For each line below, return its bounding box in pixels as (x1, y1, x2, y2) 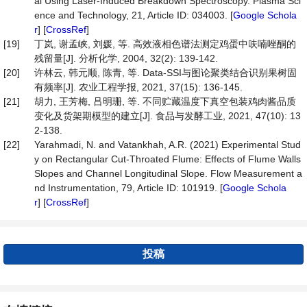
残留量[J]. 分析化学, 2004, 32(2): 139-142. (34, 53, 218, 64)
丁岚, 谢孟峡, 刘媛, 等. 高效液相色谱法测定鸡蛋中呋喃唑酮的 (34, 38, 296, 49)
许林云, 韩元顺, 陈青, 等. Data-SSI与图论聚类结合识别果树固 (34, 67, 297, 78)
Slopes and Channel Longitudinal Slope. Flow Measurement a (34, 168, 302, 179)
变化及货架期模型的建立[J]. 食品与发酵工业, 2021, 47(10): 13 (34, 110, 301, 121)
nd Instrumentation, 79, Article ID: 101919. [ (34, 182, 223, 193)
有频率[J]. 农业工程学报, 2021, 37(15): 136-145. (34, 82, 243, 93)
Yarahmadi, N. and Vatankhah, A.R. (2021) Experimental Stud (34, 139, 301, 150)
